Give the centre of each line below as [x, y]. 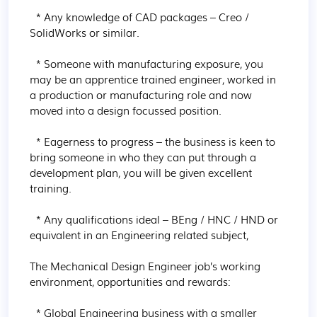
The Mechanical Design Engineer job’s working [146, 265]
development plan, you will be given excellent [142, 172]
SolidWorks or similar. [85, 32]
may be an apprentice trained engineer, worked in [154, 79]
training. [51, 188]
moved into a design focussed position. [126, 110]
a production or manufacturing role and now [142, 94]
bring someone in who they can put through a [144, 156]
